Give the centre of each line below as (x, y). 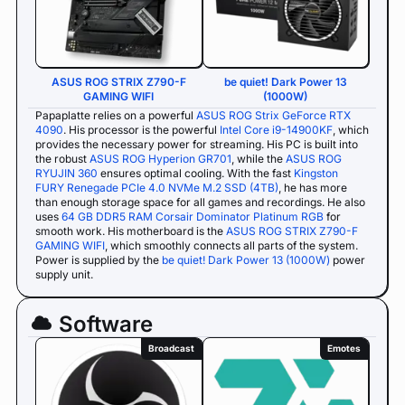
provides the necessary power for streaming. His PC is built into (197, 144)
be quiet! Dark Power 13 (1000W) (246, 259)
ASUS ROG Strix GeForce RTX (273, 115)
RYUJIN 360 (66, 173)
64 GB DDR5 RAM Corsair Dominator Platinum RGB (193, 216)
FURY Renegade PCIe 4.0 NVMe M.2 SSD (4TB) (157, 187)
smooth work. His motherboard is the (131, 231)
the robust (62, 158)
